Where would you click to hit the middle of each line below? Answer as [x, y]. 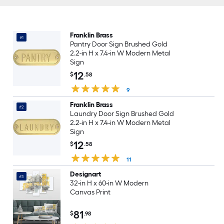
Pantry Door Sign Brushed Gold [118, 44]
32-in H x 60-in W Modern [109, 183]
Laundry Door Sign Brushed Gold [122, 114]
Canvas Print [90, 192]
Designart [85, 174]
